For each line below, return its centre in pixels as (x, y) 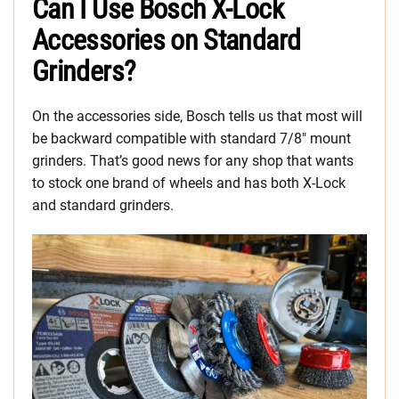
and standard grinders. (103, 205)
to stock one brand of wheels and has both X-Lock (189, 183)
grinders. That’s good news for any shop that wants (193, 160)
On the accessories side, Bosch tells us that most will (197, 116)
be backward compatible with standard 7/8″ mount (191, 138)
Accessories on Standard (167, 40)
